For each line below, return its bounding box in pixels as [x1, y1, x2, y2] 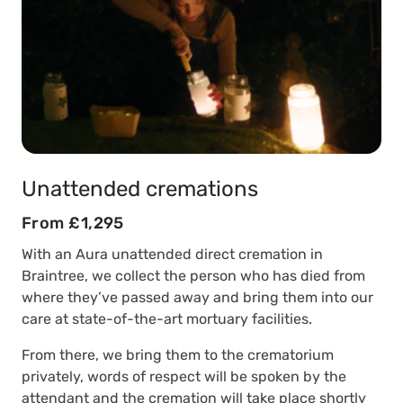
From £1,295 [22, 212, 124, 233]
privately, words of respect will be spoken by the [22, 367, 346, 385]
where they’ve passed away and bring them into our [22, 288, 373, 306]
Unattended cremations [22, 175, 258, 201]
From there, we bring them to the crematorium [22, 345, 334, 363]
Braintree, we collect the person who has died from [22, 266, 365, 284]
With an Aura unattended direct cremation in [22, 245, 323, 263]
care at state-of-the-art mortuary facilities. [22, 309, 312, 327]
